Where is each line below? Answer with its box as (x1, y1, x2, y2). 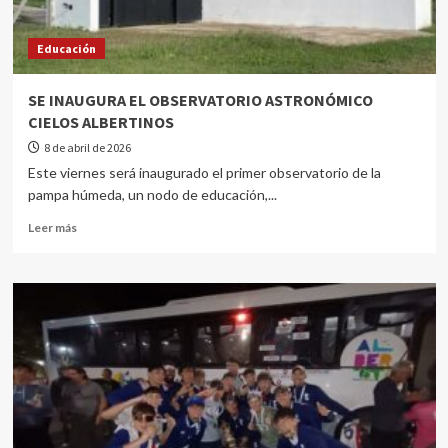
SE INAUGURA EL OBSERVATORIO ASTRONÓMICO (27, 90, 373, 110)
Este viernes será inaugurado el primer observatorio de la (27, 164, 381, 181)
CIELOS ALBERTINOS (27, 112, 174, 132)
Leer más (27, 220, 77, 235)
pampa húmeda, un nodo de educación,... (27, 186, 277, 203)
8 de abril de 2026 (43, 140, 131, 155)
